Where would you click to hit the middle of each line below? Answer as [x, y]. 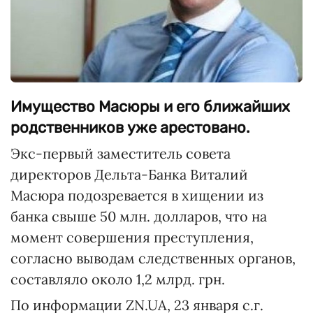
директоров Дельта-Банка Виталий [129, 174]
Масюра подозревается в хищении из [137, 195]
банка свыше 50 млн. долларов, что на [139, 216]
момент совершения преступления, [132, 237]
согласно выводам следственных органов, [153, 258]
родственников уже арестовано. [130, 128]
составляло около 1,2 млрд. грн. [118, 279]
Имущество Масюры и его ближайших [150, 107]
